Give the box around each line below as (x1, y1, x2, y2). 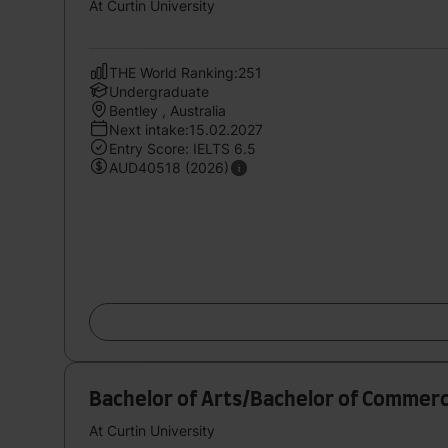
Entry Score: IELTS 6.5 (109, 139, 256, 157)
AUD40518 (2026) (109, 158, 229, 176)
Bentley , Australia (109, 101, 226, 119)
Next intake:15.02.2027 (109, 120, 263, 138)
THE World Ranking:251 (109, 63, 262, 81)
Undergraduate (109, 82, 209, 100)
